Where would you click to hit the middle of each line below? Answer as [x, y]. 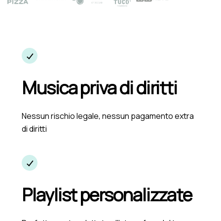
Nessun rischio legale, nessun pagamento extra [108, 116]
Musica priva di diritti [100, 88]
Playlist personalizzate [107, 195]
